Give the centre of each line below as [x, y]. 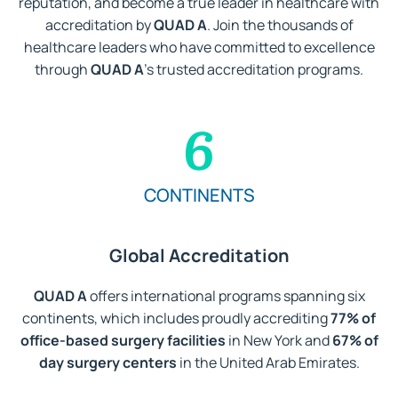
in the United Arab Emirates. [268, 363]
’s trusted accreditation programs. [254, 69]
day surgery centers [107, 363]
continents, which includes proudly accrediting [176, 318]
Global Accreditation [199, 256]
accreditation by [99, 24]
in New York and [279, 341]
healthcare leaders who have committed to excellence [199, 47]
